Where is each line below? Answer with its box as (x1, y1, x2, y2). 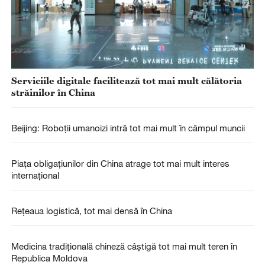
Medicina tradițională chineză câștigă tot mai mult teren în (11, 241, 237, 252)
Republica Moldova (11, 253, 88, 264)
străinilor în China (11, 86, 95, 98)
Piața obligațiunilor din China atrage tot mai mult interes (11, 158, 230, 169)
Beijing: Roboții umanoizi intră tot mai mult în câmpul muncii (11, 122, 245, 133)
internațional (11, 170, 59, 181)
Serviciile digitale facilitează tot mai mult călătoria (11, 75, 242, 86)
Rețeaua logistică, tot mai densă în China (11, 205, 172, 216)
